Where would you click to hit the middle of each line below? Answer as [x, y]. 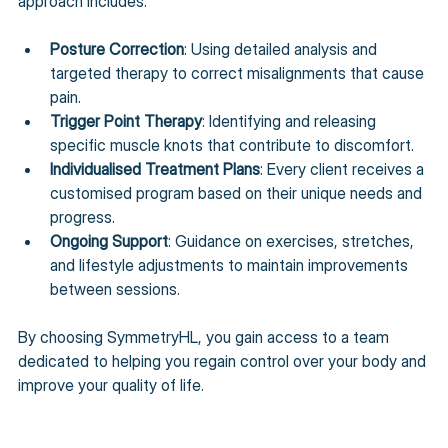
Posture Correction [117, 48]
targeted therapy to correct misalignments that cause [239, 72]
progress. [82, 216]
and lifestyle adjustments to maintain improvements [231, 264]
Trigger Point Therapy [126, 120]
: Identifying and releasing [291, 120]
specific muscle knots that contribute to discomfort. [232, 144]
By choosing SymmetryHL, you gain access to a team [205, 336]
